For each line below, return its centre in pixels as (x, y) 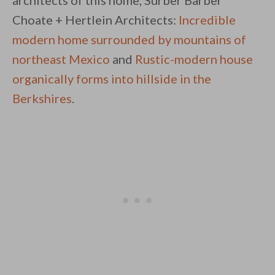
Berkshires (42, 99)
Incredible (207, 20)
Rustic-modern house (194, 59)
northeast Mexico (61, 59)
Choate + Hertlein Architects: (95, 20)
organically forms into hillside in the (112, 79)
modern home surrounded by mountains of (129, 40)
